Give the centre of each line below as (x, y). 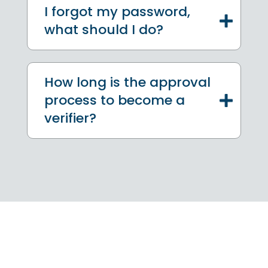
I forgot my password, (117, 11)
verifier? (70, 118)
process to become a (115, 100)
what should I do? (104, 29)
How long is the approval (127, 82)
